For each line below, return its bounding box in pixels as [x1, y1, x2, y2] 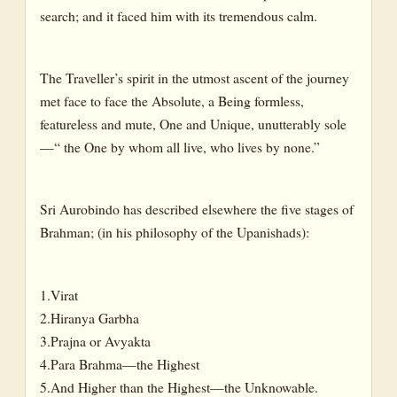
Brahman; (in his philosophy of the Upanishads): [40, 222, 309, 242]
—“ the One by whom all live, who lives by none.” [40, 137, 320, 157]
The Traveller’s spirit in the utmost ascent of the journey [40, 68, 349, 88]
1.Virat [40, 284, 78, 304]
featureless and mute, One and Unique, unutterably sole [40, 114, 346, 134]
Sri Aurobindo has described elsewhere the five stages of [40, 199, 354, 219]
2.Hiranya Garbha [40, 307, 139, 327]
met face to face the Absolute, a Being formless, [40, 91, 304, 111]
